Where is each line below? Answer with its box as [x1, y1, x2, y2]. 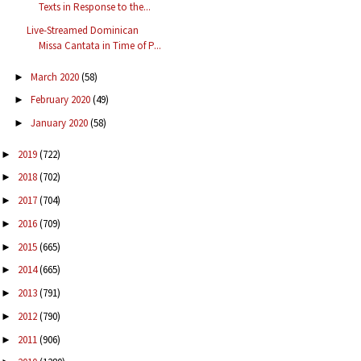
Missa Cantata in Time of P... [39, 39, 162, 53]
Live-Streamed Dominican [27, 23, 139, 38]
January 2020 [30, 116, 90, 131]
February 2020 [30, 93, 93, 107]
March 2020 [30, 69, 81, 84]
